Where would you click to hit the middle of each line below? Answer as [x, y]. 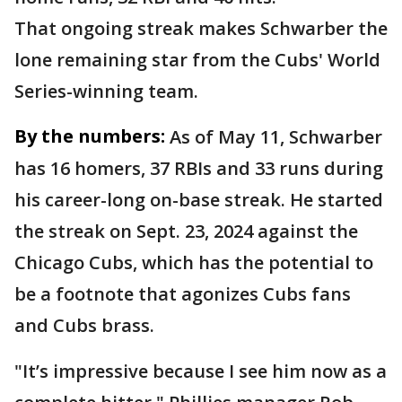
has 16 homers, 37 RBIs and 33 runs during [199, 168]
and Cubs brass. [84, 325]
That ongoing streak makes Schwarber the [201, 28]
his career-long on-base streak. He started [199, 200]
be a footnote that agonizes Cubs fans [183, 294]
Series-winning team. [106, 91]
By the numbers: [90, 136]
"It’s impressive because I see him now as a [201, 371]
